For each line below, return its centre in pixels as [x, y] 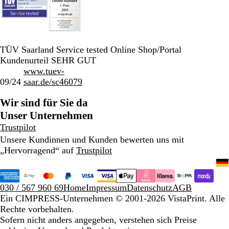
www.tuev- [44, 71]
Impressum [106, 187]
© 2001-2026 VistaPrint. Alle [170, 198]
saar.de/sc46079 [53, 82]
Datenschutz [150, 187]
